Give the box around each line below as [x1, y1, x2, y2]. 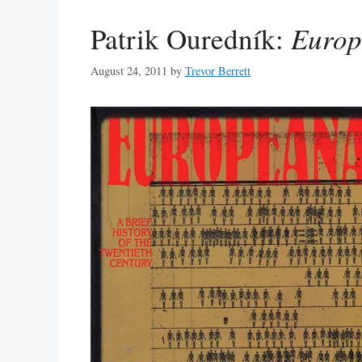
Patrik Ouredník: [90, 19, 291, 58]
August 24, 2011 [90, 62, 167, 78]
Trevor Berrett [185, 62, 250, 78]
